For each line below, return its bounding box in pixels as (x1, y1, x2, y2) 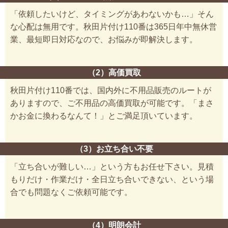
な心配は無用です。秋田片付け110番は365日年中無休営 (10, 22, 217, 31)
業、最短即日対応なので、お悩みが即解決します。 (10, 35, 197, 44)
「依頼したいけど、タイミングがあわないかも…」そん (10, 9, 214, 18)
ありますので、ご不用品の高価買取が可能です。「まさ (10, 98, 214, 107)
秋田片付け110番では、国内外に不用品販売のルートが (10, 85, 211, 95)
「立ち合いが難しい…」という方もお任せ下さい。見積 (10, 162, 214, 171)
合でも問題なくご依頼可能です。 (10, 187, 132, 196)
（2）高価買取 (87, 68, 141, 77)
